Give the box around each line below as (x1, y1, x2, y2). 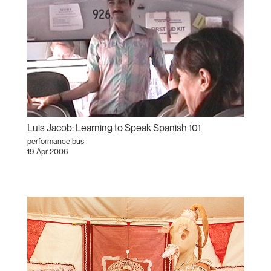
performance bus (27, 136, 84, 146)
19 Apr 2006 (27, 146, 68, 156)
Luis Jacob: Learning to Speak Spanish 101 (27, 122, 201, 134)
